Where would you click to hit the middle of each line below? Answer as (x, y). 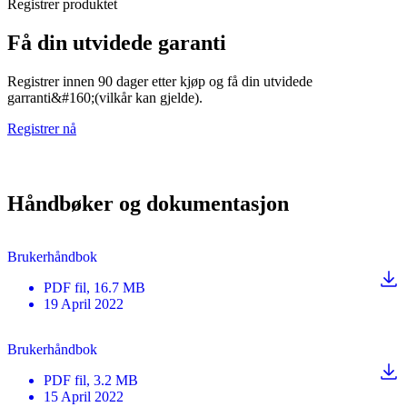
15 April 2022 (84, 396)
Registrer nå (42, 128)
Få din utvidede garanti (117, 42)
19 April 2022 (84, 303)
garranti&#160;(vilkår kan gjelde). (105, 97)
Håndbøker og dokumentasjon (148, 203)
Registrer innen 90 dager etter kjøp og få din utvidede (160, 81)
